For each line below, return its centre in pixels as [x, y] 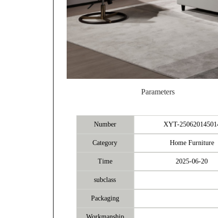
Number [105, 124]
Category [105, 143]
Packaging [105, 198]
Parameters [158, 92]
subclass [105, 180]
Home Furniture [192, 143]
